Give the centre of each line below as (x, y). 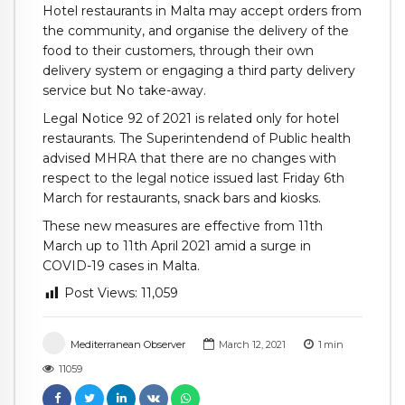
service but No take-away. (124, 90)
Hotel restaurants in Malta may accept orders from (202, 11)
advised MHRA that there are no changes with (189, 158)
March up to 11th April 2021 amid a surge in (177, 245)
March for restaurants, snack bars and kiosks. (182, 198)
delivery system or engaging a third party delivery (199, 71)
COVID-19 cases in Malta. (121, 265)
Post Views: (101, 293)
